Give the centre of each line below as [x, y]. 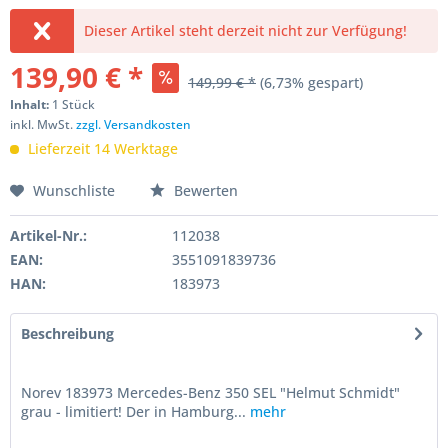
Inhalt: [31, 104]
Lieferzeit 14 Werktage [101, 148]
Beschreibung [67, 333]
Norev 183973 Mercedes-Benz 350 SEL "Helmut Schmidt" [210, 392]
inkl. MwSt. [43, 124]
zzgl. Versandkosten [133, 124]
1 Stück [73, 104]
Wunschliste [74, 190]
